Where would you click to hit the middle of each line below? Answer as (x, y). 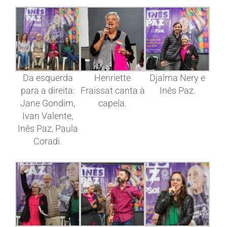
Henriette (113, 78)
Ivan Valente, (48, 116)
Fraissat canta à (112, 91)
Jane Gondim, (48, 103)
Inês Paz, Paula (48, 129)
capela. (113, 103)
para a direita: (48, 91)
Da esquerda (48, 78)
